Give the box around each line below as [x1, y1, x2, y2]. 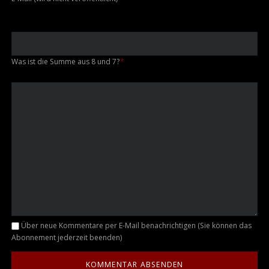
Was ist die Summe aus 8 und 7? [11, 56, 119, 67]
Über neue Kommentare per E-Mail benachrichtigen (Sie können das [20, 220, 252, 231]
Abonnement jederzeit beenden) [11, 232, 122, 243]
